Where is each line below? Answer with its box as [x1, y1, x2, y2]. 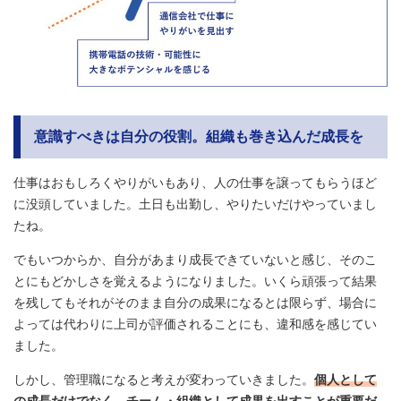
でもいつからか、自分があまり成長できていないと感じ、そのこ [13, 252, 377, 268]
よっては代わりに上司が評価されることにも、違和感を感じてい [13, 317, 377, 332]
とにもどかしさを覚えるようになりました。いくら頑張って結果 [13, 274, 377, 289]
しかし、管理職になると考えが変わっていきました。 [13, 372, 314, 388]
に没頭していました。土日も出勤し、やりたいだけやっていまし [13, 197, 377, 212]
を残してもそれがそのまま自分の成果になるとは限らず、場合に [13, 295, 377, 311]
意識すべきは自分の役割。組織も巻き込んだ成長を [34, 129, 363, 145]
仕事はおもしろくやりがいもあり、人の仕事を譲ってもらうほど [13, 175, 377, 191]
